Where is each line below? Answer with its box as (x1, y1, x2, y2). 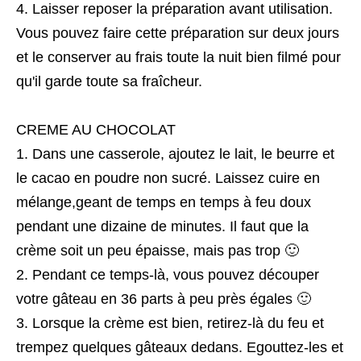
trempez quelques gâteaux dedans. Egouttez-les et (16, 339, 343, 356)
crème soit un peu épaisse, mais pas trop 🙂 (16, 243, 299, 259)
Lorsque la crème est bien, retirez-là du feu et (32, 315, 324, 332)
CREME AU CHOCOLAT (16, 122, 176, 139)
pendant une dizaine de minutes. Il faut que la (16, 218, 309, 235)
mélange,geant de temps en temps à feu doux (16, 194, 311, 211)
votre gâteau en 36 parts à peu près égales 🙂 (16, 291, 311, 308)
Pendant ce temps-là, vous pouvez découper (32, 267, 319, 284)
